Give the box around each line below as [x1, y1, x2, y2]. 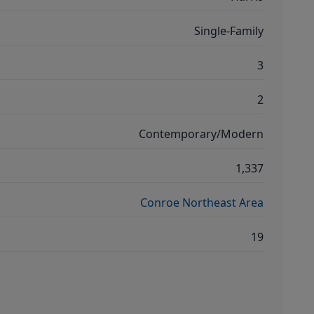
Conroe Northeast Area [140, 195, 264, 210]
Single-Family [194, 23, 264, 39]
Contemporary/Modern [139, 126, 264, 142]
